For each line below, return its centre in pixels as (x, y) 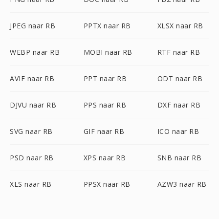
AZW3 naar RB (182, 184)
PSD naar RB (32, 158)
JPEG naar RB (33, 26)
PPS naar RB (105, 105)
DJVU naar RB (33, 105)
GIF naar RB (104, 131)
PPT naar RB (105, 78)
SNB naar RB (179, 158)
